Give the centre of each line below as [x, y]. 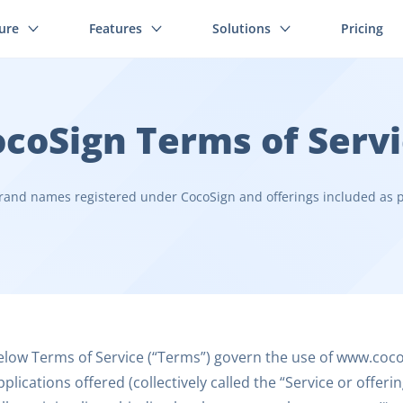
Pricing [362, 28]
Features [116, 28]
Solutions [242, 28]
